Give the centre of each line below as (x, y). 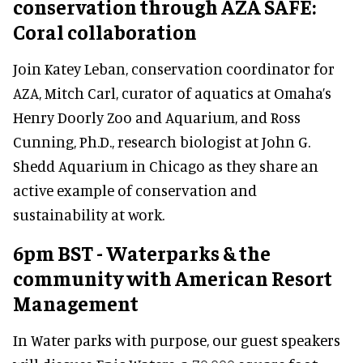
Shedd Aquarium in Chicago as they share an (166, 165)
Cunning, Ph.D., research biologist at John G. (162, 141)
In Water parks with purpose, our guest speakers (177, 340)
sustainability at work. (89, 214)
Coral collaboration (105, 31)
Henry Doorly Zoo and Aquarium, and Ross (157, 117)
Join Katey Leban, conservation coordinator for (174, 68)
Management (76, 302)
